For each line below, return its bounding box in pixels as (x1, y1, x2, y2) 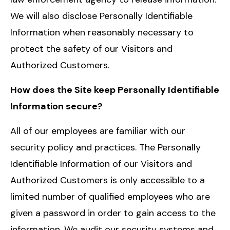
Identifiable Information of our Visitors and (10, 157, 192, 170)
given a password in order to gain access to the (10, 206, 216, 219)
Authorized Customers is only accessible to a (10, 174, 205, 186)
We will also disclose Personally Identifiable (10, 9, 193, 22)
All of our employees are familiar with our (10, 124, 185, 137)
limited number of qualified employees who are (10, 190, 210, 203)
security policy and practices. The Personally (10, 141, 201, 154)
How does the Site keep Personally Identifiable (10, 83, 219, 96)
